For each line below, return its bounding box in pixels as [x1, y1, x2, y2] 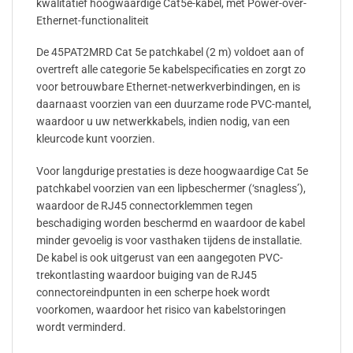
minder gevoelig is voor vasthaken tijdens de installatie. [36, 233, 303, 247]
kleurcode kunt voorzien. [36, 132, 155, 146]
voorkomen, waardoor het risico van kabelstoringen [36, 303, 286, 316]
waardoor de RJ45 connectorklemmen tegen [36, 199, 253, 212]
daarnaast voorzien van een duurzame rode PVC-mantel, [36, 98, 311, 111]
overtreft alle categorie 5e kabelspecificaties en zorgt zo [36, 63, 306, 76]
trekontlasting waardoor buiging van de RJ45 [36, 268, 257, 281]
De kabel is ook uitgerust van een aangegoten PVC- [36, 251, 283, 264]
